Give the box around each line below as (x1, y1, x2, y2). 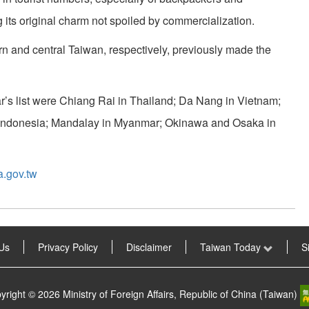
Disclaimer (126, 240, 172, 255)
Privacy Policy (37, 240, 98, 255)
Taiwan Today (199, 240, 263, 255)
